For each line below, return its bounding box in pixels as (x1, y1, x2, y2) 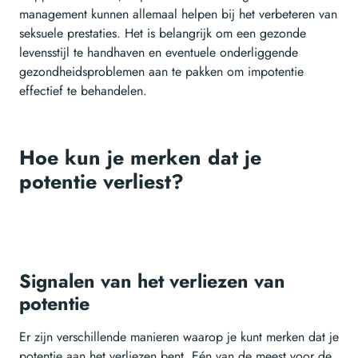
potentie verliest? (19, 167, 184, 197)
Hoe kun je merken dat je (19, 143, 261, 173)
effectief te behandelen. (19, 82, 147, 101)
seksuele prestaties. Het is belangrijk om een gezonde (19, 24, 306, 43)
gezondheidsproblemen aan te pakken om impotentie (19, 62, 304, 82)
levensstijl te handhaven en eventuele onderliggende (19, 43, 298, 62)
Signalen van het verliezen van (19, 268, 285, 296)
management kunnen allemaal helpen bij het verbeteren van (19, 5, 337, 24)
